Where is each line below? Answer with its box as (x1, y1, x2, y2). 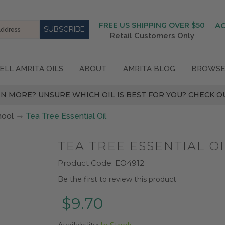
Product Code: (58, 158, 114, 168)
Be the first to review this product (58, 174, 177, 184)
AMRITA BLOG (123, 64, 175, 73)
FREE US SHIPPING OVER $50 (99, 21, 205, 30)
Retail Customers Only (109, 31, 194, 40)
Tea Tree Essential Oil (26, 110, 106, 121)
